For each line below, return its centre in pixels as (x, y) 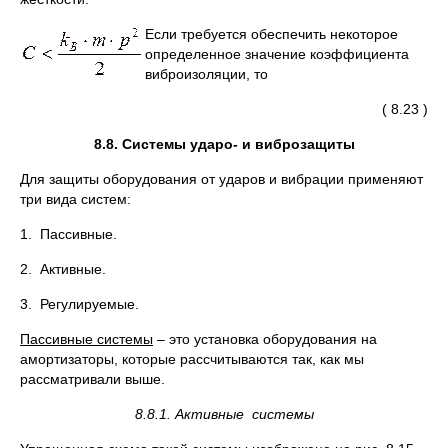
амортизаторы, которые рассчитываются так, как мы (192, 359)
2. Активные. (63, 269)
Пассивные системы (86, 339)
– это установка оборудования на (265, 339)
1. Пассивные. (68, 234)
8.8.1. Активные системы (224, 414)
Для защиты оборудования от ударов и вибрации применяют (221, 179)
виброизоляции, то (206, 74)
